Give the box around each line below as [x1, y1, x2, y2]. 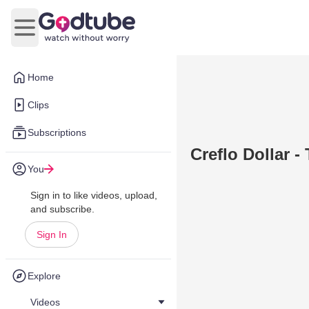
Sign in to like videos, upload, [30, 190, 157, 201]
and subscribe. [30, 203, 94, 215]
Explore [28, 270, 61, 281]
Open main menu [23, 28, 108, 41]
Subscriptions [28, 127, 86, 138]
